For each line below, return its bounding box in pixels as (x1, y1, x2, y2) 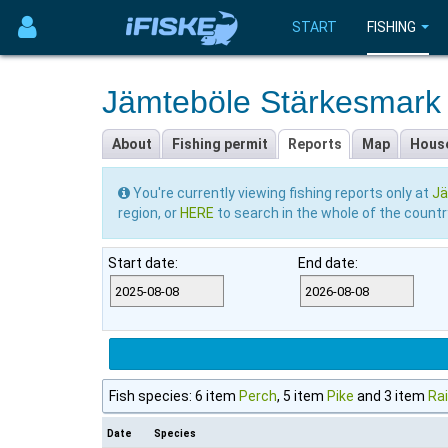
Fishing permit (172, 136, 268, 152)
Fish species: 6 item (109, 388, 239, 404)
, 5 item (277, 388, 327, 404)
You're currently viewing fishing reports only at (130, 185, 432, 201)
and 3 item (354, 388, 428, 404)
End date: (298, 255, 358, 271)
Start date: (108, 255, 178, 271)
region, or (118, 205, 180, 221)
